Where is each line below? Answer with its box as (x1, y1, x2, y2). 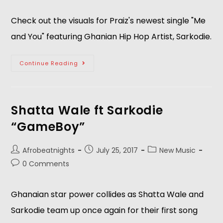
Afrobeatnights (22, 145, 75, 155)
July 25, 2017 (96, 145, 138, 155)
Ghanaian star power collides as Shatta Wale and (11, 189, 204, 200)
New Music (159, 145, 196, 155)
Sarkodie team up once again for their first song (11, 205, 198, 216)
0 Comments (22, 159, 70, 169)
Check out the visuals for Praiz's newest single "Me (11, 15, 206, 26)
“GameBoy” (11, 118, 85, 135)
